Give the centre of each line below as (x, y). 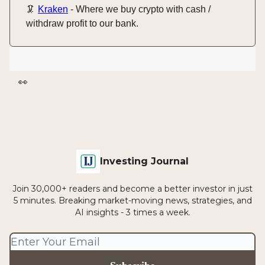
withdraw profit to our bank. (82, 23)
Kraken (53, 9)
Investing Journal (144, 161)
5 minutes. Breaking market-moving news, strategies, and (132, 201)
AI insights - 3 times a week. (132, 212)
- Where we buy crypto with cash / (139, 9)
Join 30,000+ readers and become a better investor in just (132, 189)
